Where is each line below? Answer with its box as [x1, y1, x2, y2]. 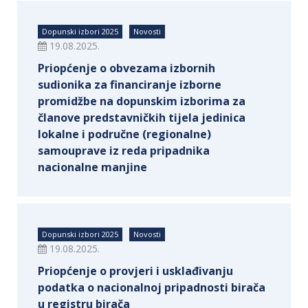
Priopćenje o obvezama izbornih [38, 60, 215, 76]
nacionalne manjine [38, 159, 147, 175]
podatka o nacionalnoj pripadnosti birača [38, 280, 265, 295]
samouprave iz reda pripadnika [38, 143, 210, 158]
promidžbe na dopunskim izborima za [38, 93, 245, 109]
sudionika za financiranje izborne [38, 77, 221, 92]
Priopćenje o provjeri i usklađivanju [38, 263, 233, 278]
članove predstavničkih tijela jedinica [38, 110, 245, 125]
